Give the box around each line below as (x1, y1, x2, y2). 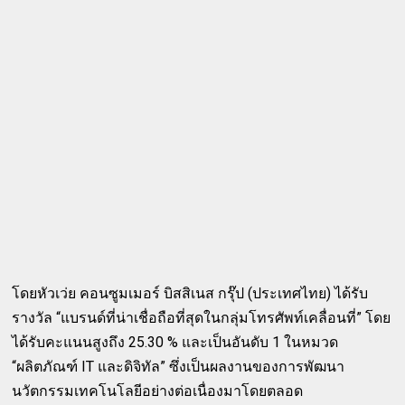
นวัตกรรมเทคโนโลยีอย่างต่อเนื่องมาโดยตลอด (12, 381, 304, 400)
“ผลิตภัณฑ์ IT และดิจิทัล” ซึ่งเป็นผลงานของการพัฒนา (12, 357, 345, 375)
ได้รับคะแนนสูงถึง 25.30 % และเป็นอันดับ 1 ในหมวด (12, 333, 339, 351)
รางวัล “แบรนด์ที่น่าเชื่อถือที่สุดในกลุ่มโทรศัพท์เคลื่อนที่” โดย (12, 308, 391, 326)
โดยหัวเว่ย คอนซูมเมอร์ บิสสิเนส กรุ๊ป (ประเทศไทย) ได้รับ (12, 284, 369, 302)
